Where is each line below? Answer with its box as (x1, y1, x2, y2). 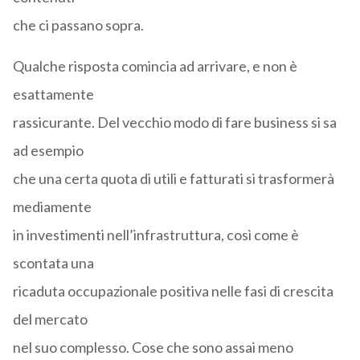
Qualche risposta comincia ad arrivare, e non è (12, 57, 297, 76)
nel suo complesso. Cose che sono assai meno (12, 338, 293, 357)
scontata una (12, 254, 94, 272)
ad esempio (12, 141, 84, 160)
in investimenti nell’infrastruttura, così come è (12, 226, 299, 244)
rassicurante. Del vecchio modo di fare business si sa (12, 113, 337, 132)
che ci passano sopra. (12, 16, 144, 35)
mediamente (12, 198, 92, 216)
